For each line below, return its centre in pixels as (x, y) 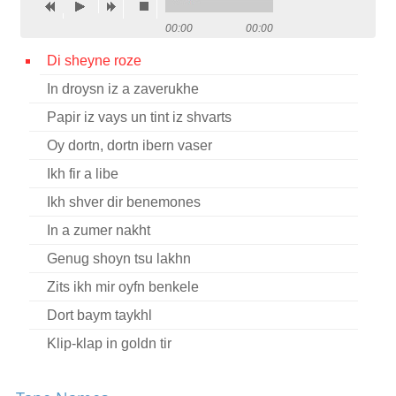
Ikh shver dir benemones (123, 202)
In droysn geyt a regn (112, 372)
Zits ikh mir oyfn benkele (122, 287)
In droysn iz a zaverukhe (122, 89)
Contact (48, 23)
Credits (46, 57)
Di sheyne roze (94, 61)
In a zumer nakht (98, 230)
